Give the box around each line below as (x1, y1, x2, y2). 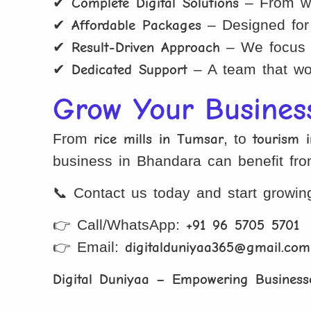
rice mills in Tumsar (94, 130, 224, 147)
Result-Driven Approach (72, 38, 221, 56)
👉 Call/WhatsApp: (53, 216, 187, 233)
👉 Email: (53, 238, 126, 255)
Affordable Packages (72, 16, 202, 33)
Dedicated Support (72, 60, 188, 78)
